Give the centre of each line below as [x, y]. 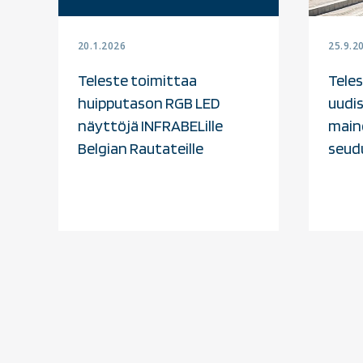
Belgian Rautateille [141, 148]
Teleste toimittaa [137, 80]
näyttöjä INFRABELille [150, 125]
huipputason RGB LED [149, 102]
